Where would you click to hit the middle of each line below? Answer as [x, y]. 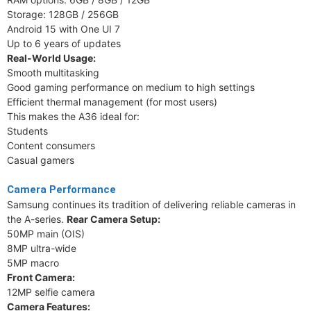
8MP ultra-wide [42, 248]
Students [27, 131]
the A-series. [37, 219]
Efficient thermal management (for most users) [112, 102]
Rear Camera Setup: [114, 219]
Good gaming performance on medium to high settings [131, 87]
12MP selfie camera [51, 292]
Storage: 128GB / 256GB [63, 14]
